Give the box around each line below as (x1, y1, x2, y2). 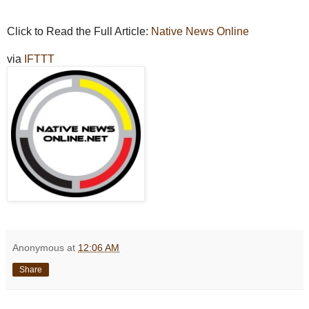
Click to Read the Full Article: (7, 25, 151, 37)
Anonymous (12, 241, 64, 253)
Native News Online (151, 25, 249, 37)
